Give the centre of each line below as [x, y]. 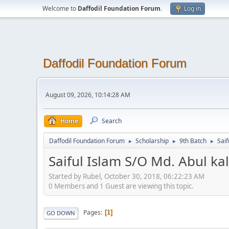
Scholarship [152, 141]
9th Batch [193, 141]
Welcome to [60, 8]
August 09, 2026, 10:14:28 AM [88, 95]
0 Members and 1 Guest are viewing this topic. [121, 186]
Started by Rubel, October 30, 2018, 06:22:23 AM [127, 176]
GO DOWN [61, 213]
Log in [192, 8]
